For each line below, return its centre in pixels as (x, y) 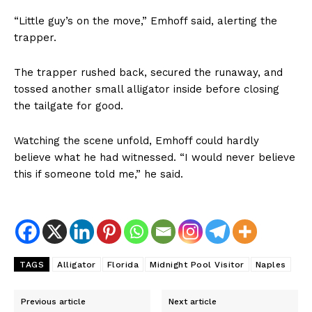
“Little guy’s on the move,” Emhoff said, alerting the (146, 21)
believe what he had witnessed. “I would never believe (155, 157)
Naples (271, 264)
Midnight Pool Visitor (197, 264)
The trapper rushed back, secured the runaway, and (148, 72)
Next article (193, 301)
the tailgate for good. (69, 106)
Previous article (53, 301)
